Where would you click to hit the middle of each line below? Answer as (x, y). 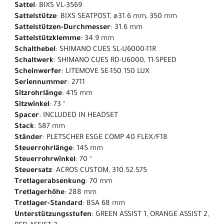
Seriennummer (41, 83)
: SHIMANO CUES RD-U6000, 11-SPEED (115, 61)
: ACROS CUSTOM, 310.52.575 (99, 171)
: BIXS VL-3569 (58, 6)
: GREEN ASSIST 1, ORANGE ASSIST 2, (150, 215)
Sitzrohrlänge (38, 94)
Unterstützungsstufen (53, 215)
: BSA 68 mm (104, 204)
